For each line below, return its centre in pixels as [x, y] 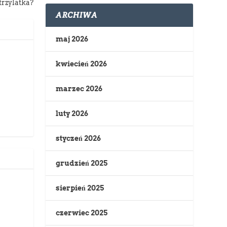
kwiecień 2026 [82, 64]
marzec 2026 [79, 89]
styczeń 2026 [79, 139]
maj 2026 [72, 39]
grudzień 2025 [82, 163]
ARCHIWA [77, 15]
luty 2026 [72, 114]
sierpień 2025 [80, 188]
